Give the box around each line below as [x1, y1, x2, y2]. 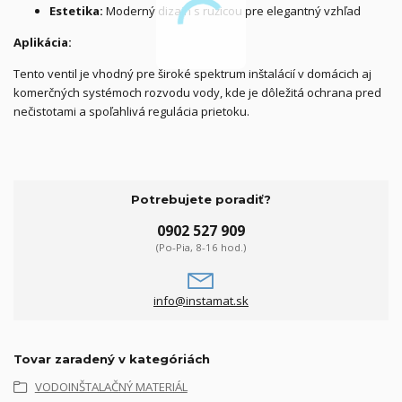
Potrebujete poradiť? [130, 191, 271, 206]
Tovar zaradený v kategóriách [13, 351, 210, 366]
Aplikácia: [13, 34, 72, 50]
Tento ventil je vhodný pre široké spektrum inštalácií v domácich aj [13, 66, 371, 82]
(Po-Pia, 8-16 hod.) [155, 240, 246, 255]
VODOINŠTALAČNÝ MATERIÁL [34, 378, 188, 395]
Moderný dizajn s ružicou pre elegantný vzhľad [103, 3, 361, 19]
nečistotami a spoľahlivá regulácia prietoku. [13, 103, 249, 119]
